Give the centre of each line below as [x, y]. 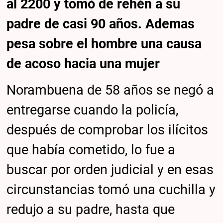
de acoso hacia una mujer [83, 63]
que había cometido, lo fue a [91, 150]
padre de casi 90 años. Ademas [101, 24]
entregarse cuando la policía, [93, 110]
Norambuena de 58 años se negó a [111, 90]
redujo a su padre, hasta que [91, 210]
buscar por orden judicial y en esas [110, 170]
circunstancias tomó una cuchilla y [111, 190]
